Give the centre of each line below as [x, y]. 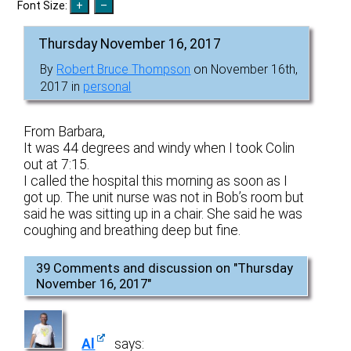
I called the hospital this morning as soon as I [156, 181]
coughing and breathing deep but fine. [132, 230]
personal [107, 86]
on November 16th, [244, 69]
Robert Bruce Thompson [124, 69]
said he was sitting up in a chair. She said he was [163, 213]
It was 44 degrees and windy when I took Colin [159, 148]
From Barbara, [65, 131]
